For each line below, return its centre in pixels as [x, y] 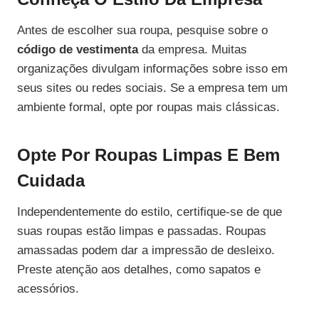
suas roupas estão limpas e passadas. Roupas [142, 231]
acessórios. [48, 289]
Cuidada [51, 181]
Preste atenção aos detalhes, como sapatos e [139, 270]
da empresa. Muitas [193, 50]
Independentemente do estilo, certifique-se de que [150, 212]
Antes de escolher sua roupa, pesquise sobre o [142, 31]
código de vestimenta [78, 50]
